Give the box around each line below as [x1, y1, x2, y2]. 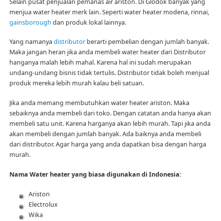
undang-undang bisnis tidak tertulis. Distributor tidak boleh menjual [9, 69, 209, 77]
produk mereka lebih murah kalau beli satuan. [9, 79, 144, 88]
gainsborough [9, 18, 51, 27]
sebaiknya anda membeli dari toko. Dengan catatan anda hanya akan [9, 109, 211, 118]
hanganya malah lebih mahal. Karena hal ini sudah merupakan [9, 58, 191, 67]
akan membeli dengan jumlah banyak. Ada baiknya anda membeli [9, 130, 201, 139]
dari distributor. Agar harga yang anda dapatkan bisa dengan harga [9, 140, 206, 149]
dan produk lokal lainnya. [51, 18, 126, 27]
